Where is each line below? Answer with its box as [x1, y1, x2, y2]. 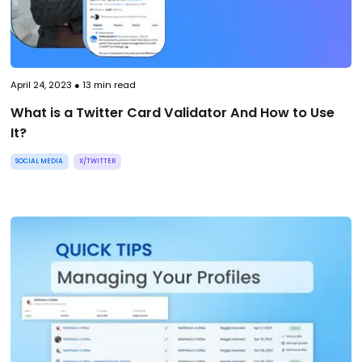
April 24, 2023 [10, 78, 72, 92]
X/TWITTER [78, 156, 116, 166]
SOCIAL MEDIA [15, 156, 64, 166]
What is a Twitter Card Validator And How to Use [10, 103, 335, 123]
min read [90, 78, 136, 92]
